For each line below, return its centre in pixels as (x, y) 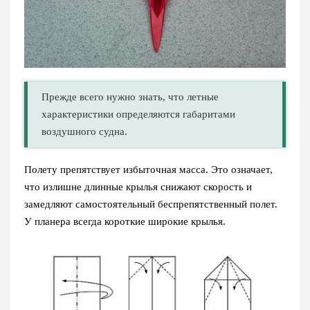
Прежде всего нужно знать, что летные (130, 97)
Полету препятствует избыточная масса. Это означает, (148, 169)
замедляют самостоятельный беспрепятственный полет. (151, 204)
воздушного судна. (84, 131)
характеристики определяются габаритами (138, 114)
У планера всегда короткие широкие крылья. (125, 221)
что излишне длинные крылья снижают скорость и (138, 186)
